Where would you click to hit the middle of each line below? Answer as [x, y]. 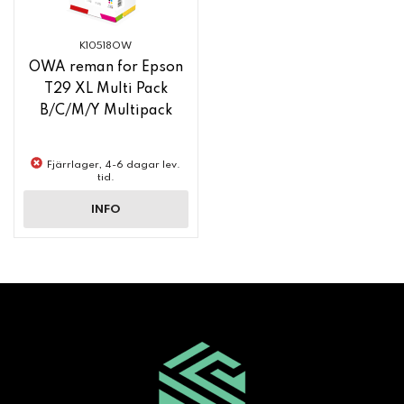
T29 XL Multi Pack [106, 89]
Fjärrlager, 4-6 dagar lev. [114, 165]
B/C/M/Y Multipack [106, 111]
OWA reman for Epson [106, 68]
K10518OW [106, 46]
